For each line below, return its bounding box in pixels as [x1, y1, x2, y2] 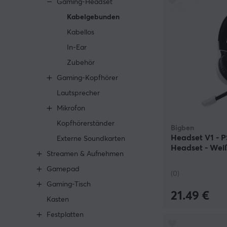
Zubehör [67, 59, 95, 66]
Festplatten [47, 211, 84, 218]
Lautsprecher [57, 90, 100, 97]
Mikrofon [57, 105, 85, 112]
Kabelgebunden [67, 14, 120, 21]
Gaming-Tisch [47, 181, 91, 188]
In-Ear [67, 44, 87, 51]
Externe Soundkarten [57, 135, 125, 142]
